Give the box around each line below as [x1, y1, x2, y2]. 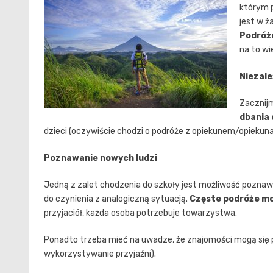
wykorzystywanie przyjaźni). [44, 248, 156, 259]
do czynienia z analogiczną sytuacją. [44, 193, 190, 204]
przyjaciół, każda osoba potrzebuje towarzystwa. [44, 207, 237, 218]
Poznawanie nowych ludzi [44, 152, 157, 163]
